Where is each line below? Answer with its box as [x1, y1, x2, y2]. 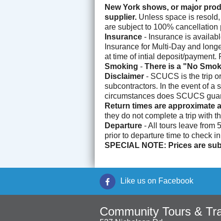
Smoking [105, 62, 138, 71]
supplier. [105, 13, 137, 21]
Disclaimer [105, 72, 144, 80]
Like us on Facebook [120, 177, 193, 185]
